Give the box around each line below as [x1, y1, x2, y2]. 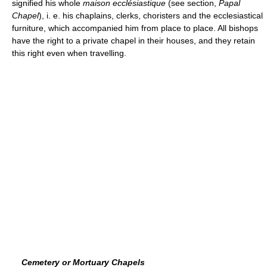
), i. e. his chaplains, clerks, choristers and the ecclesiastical [39, 10, 263, 20]
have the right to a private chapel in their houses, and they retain [12, 35, 255, 45]
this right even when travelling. [12, 48, 126, 58]
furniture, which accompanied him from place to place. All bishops [12, 23, 258, 33]
